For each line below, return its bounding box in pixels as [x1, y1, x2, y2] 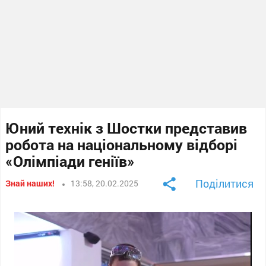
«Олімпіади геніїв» [5, 151, 135, 171]
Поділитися [195, 176, 254, 191]
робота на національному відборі [5, 134, 238, 154]
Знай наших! [5, 177, 55, 189]
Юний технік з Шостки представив [5, 118, 248, 138]
